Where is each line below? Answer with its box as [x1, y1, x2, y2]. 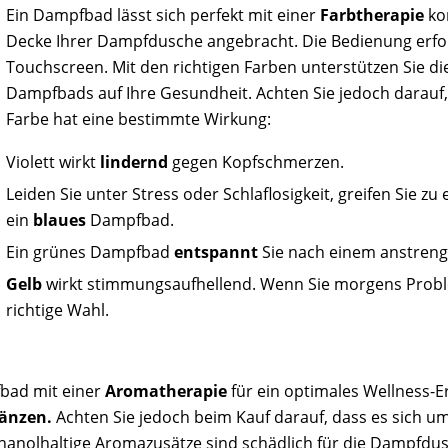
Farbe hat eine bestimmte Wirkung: [6, 107, 272, 130]
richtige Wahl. [6, 298, 110, 321]
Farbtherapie [320, 3, 425, 26]
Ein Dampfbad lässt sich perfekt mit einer [6, 3, 321, 26]
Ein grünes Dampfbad [6, 240, 175, 263]
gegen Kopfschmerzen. [168, 150, 345, 173]
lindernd [100, 150, 169, 173]
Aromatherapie [105, 380, 228, 403]
